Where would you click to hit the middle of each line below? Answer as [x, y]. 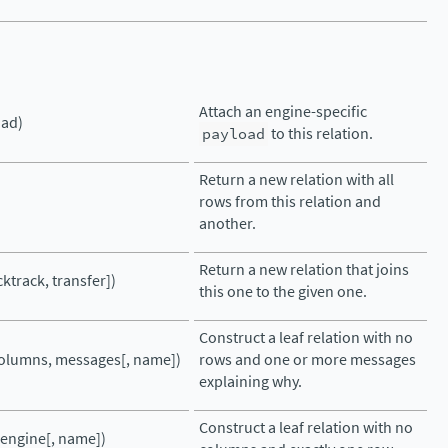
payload [233, 134]
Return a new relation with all [296, 179]
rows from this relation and [290, 201]
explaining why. [250, 381]
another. [227, 223]
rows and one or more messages [307, 359]
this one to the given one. [283, 291]
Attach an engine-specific [283, 111]
